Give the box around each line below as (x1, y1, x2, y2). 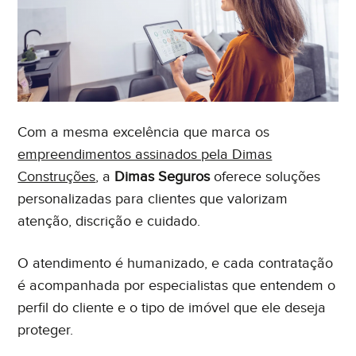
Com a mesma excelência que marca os (17, 124, 270, 141)
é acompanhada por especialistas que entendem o (17, 277, 336, 295)
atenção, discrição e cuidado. (17, 213, 201, 230)
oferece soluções (210, 168, 321, 186)
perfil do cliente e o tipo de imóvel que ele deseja (17, 300, 327, 317)
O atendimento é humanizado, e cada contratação (17, 255, 334, 273)
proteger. (17, 322, 74, 339)
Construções (17, 168, 96, 186)
